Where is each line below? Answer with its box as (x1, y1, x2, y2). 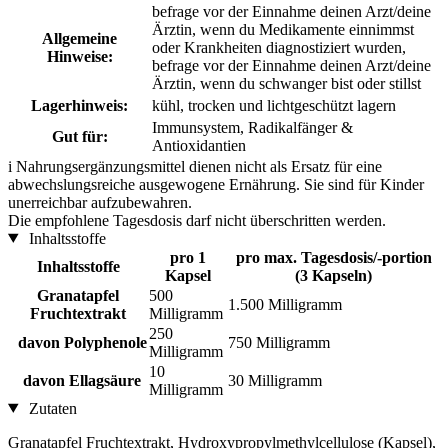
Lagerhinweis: (31, 96, 128, 114)
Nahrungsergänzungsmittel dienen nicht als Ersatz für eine (16, 157, 382, 175)
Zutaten (24, 399, 77, 417)
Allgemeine (42, 29, 117, 47)
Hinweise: (46, 47, 113, 65)
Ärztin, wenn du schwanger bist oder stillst (152, 74, 421, 92)
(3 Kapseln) (295, 266, 372, 284)
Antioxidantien (152, 136, 246, 154)
